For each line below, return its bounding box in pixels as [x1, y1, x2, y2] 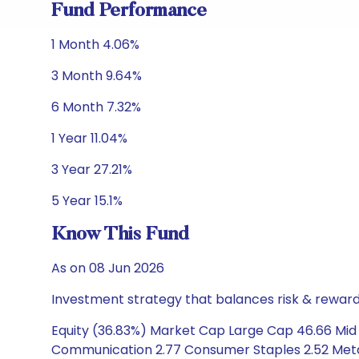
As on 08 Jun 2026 [51, 259, 164, 277]
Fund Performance [51, 2, 207, 21]
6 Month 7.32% [51, 98, 141, 116]
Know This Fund [51, 225, 189, 244]
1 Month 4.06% [51, 35, 139, 54]
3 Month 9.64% [51, 67, 142, 85]
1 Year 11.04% [51, 129, 127, 147]
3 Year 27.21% [51, 160, 132, 179]
